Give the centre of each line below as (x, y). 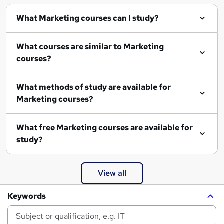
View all (112, 173)
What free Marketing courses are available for (36, 128)
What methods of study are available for (94, 87)
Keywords (27, 196)
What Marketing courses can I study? (99, 18)
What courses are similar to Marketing (70, 47)
